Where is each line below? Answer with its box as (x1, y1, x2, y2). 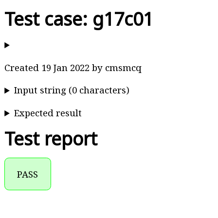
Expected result (14, 107, 82, 119)
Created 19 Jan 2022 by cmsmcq (4, 61, 142, 73)
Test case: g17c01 (4, 6, 154, 32)
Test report (4, 126, 98, 151)
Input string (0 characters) (14, 84, 130, 96)
